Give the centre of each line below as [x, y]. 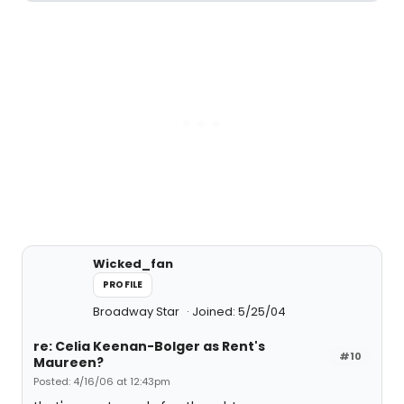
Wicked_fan [133, 264]
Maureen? [69, 363]
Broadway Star [138, 312]
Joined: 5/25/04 [239, 312]
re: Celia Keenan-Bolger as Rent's [149, 346]
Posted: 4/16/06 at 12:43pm [102, 381]
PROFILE [123, 285]
